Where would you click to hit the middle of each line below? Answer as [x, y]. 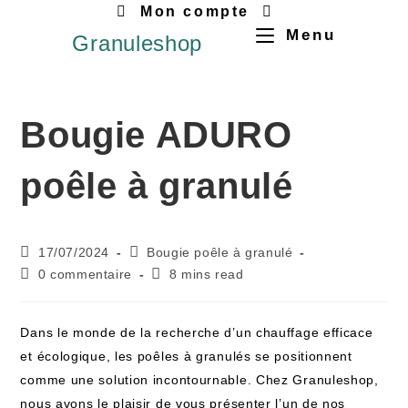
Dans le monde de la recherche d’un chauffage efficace [197, 332]
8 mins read [207, 274]
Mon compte [195, 11]
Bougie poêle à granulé [220, 252]
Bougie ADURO [156, 135]
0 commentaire [85, 274]
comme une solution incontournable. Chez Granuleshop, [199, 380]
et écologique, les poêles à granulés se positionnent [186, 356]
